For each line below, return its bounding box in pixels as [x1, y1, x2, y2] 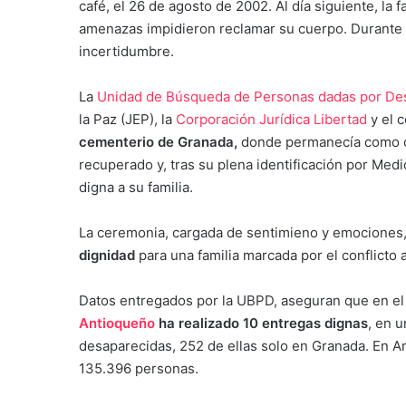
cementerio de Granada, [79, 132, 241, 150]
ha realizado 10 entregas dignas [159, 314, 368, 332]
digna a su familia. [79, 178, 193, 196]
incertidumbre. [79, 42, 174, 60]
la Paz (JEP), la [79, 110, 172, 128]
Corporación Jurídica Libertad [172, 110, 367, 128]
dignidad [79, 246, 139, 264]
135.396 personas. [79, 359, 198, 377]
